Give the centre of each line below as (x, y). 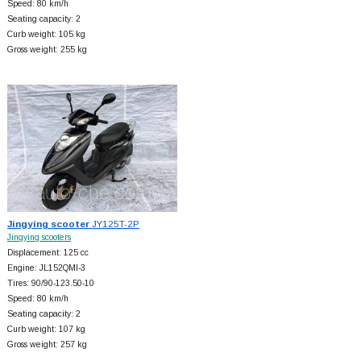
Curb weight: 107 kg (46, 329)
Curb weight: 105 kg (46, 34)
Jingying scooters (39, 237)
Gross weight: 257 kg (47, 344)
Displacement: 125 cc (48, 252)
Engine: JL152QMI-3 (46, 268)
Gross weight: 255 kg (47, 49)
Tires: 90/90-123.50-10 (50, 283)
